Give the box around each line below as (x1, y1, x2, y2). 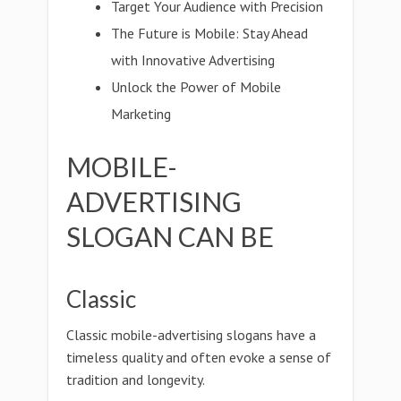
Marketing (111, 105, 172, 123)
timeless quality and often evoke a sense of (66, 348, 331, 366)
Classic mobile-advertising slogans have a (66, 326, 316, 344)
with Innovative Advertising (111, 51, 276, 69)
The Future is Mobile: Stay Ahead (111, 24, 309, 42)
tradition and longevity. (66, 371, 205, 388)
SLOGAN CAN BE (66, 220, 274, 252)
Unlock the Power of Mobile (111, 78, 282, 96)
